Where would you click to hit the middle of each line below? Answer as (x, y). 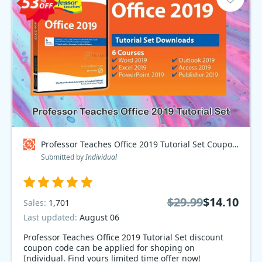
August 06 (99, 217)
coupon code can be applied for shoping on (109, 248)
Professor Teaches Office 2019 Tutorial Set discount (123, 237)
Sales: (36, 202)
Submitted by (63, 157)
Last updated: (51, 217)
